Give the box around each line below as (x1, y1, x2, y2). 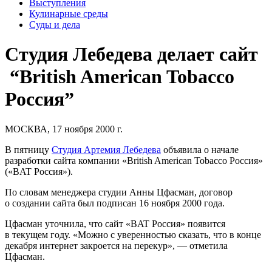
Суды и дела (29, 19, 80, 30)
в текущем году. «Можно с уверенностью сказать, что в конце (5, 229, 261, 240)
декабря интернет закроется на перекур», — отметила (5, 240, 228, 251)
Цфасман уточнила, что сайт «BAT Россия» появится (5, 218, 225, 229)
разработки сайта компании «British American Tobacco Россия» (5, 155, 263, 166)
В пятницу (5, 144, 52, 155)
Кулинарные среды (29, 8, 108, 19)
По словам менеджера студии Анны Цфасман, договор (5, 186, 233, 197)
